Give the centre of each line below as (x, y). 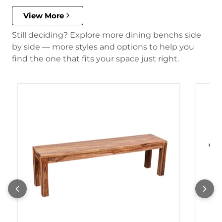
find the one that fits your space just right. (95, 58)
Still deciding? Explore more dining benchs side (107, 35)
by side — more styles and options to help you (103, 47)
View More (44, 15)
